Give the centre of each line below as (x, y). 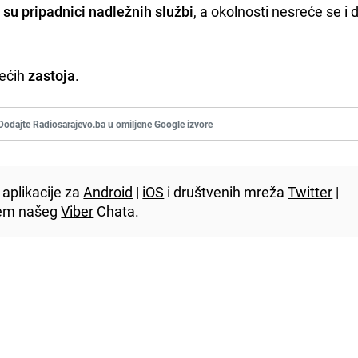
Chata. (117, 211)
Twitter (310, 191)
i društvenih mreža (226, 191)
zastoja (52, 75)
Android (108, 191)
